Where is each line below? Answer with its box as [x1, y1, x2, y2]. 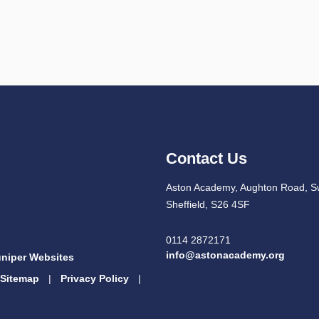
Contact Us [166, 150, 247, 167]
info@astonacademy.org [166, 249, 285, 261]
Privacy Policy [61, 273, 129, 285]
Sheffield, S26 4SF [166, 199, 250, 210]
